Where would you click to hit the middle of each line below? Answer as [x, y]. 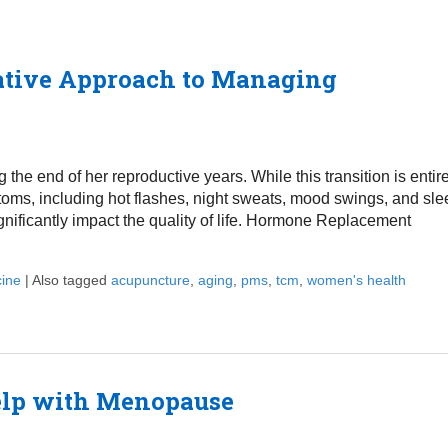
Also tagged [71, 280]
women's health [356, 280]
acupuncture [150, 280]
